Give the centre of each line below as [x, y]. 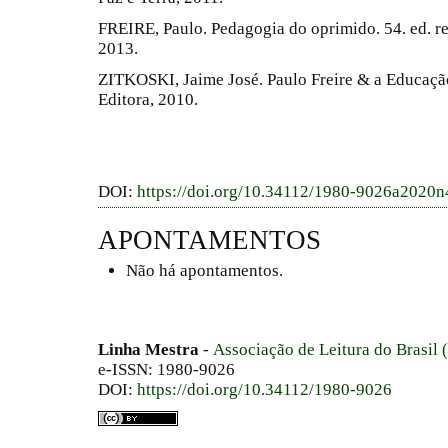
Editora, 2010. [148, 100]
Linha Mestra [150, 350]
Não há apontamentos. [204, 270]
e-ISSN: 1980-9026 [166, 370]
